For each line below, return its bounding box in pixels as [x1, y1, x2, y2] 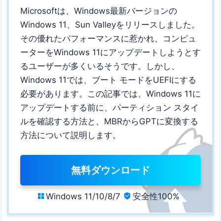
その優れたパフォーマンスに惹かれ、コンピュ [20, 33, 196, 43]
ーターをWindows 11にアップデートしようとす [20, 47, 201, 57]
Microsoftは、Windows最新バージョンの [20, 5, 177, 16]
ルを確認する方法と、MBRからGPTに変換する [20, 116, 198, 126]
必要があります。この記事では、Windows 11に [20, 88, 201, 99]
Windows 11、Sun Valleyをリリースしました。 [20, 19, 200, 30]
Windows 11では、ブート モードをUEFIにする [20, 74, 196, 85]
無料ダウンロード [71, 164, 150, 176]
